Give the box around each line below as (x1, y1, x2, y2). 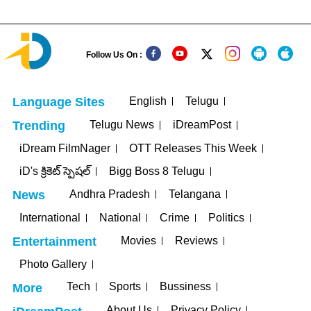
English (129, 95, 167, 108)
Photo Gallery (19, 258, 87, 270)
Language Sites (12, 95, 106, 110)
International (19, 211, 81, 224)
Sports (109, 280, 142, 293)
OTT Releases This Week (129, 142, 258, 155)
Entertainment (12, 234, 97, 249)
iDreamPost (173, 119, 232, 131)
